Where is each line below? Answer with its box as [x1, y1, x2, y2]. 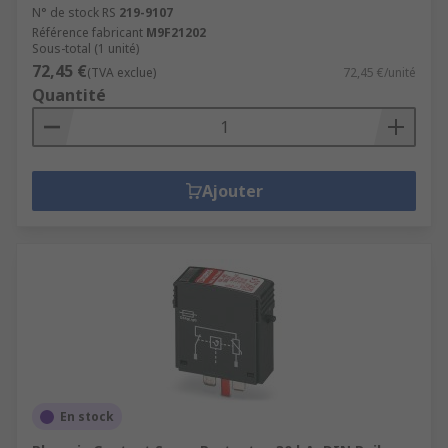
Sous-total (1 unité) [32, 40, 139, 57]
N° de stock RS [32, 4, 116, 21]
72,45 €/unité [343, 64, 416, 81]
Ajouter [201, 180, 263, 202]
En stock [60, 408, 114, 425]
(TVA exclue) [87, 64, 156, 81]
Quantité [32, 84, 106, 106]
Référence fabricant [32, 24, 143, 41]
